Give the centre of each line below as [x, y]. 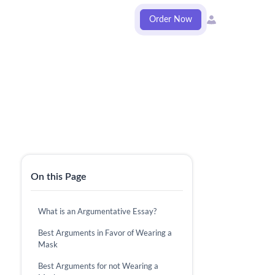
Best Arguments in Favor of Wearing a [105, 233]
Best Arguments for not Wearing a [98, 266]
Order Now [171, 20]
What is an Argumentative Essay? [97, 211]
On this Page [58, 177]
